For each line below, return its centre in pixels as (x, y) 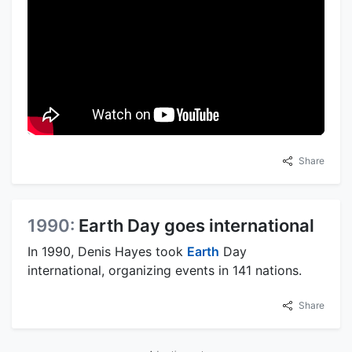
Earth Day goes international (196, 225)
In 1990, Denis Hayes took (107, 251)
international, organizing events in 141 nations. (165, 270)
